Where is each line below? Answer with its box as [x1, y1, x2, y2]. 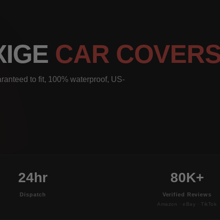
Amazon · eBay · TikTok [157, 201, 217, 207]
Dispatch [20, 191, 47, 197]
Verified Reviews [162, 191, 212, 197]
